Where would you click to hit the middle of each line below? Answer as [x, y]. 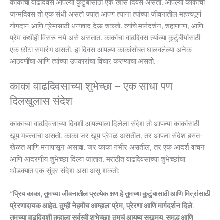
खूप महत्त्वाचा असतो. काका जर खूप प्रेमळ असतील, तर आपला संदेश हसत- [107, 135]
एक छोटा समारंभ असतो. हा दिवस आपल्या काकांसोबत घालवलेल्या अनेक [101, 49]
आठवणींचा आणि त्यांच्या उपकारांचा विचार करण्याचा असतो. [83, 61]
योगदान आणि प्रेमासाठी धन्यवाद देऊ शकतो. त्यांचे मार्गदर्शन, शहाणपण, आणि [107, 26]
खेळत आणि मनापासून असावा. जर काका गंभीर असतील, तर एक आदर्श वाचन [107, 147]
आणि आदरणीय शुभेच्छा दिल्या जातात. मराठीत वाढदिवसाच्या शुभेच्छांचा [97, 159]
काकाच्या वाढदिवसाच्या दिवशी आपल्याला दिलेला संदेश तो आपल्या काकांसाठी [105, 124]
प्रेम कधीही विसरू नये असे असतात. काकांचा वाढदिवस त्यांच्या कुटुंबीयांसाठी [105, 38]
